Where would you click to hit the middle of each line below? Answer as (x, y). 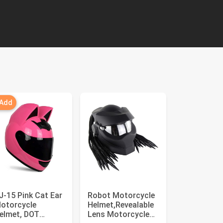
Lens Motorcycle (119, 214)
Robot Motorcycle (121, 195)
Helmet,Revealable (121, 205)
